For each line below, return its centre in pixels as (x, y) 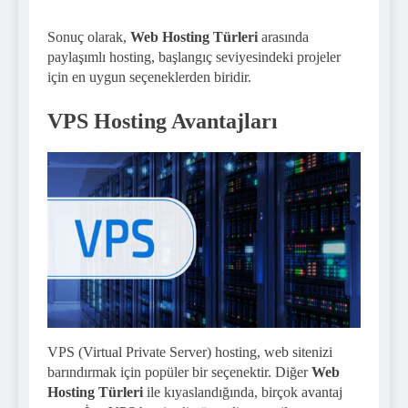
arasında (283, 36)
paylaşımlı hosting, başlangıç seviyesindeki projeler (194, 56)
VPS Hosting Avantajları (163, 121)
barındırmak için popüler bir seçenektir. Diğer (179, 372)
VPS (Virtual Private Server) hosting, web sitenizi (190, 352)
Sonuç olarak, (89, 36)
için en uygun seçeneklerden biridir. (149, 76)
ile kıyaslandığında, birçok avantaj (243, 392)
